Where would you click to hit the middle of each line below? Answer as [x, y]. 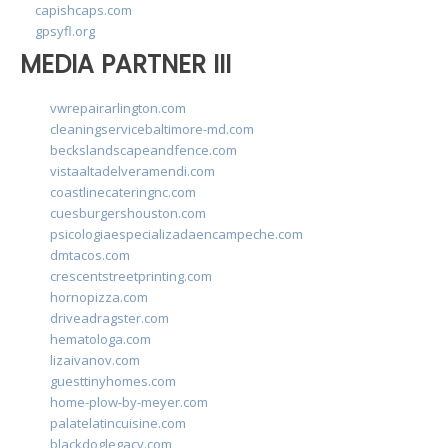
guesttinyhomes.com [113, 381]
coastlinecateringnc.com [123, 192]
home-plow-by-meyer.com [129, 402]
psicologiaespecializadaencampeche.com [176, 234]
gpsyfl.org [65, 30]
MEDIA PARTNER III [125, 64]
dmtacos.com [90, 255]
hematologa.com [100, 339]
